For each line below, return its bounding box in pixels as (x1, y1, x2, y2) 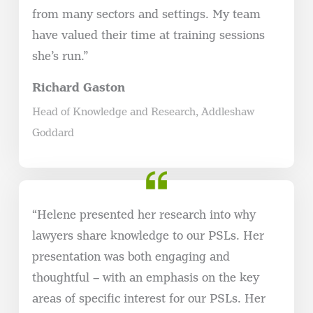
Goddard (31, 125, 74, 139)
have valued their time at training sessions (31, 27, 265, 43)
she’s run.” (31, 48, 88, 64)
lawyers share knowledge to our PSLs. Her (31, 228, 264, 244)
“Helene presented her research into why (31, 208, 256, 223)
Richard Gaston (31, 79, 125, 95)
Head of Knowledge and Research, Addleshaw (31, 104, 254, 118)
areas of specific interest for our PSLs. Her (31, 291, 265, 307)
